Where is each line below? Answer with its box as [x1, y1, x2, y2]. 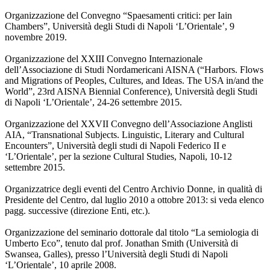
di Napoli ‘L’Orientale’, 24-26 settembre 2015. [5, 97, 182, 108]
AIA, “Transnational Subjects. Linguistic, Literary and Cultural [5, 130, 244, 140]
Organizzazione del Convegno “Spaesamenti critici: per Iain [5, 10, 232, 21]
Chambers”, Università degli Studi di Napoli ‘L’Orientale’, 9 [5, 21, 234, 32]
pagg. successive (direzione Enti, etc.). [5, 206, 150, 216]
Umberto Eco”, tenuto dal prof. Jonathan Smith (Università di [5, 238, 238, 249]
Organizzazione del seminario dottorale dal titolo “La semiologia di [5, 227, 259, 238]
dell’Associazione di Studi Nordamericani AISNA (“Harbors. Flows [5, 64, 263, 75]
